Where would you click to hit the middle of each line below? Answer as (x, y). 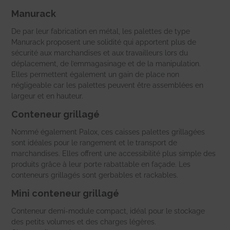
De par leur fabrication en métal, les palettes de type (101, 31)
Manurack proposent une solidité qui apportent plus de (104, 42)
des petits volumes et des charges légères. (84, 222)
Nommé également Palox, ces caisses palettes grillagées (108, 132)
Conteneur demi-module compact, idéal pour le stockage (108, 211)
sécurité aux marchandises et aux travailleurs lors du (100, 53)
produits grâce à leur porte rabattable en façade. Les (101, 164)
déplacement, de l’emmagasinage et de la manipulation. (106, 63)
